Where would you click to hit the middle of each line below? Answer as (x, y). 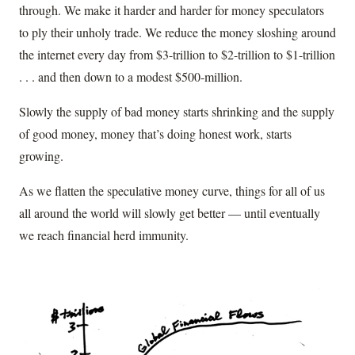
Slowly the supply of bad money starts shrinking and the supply (177, 112)
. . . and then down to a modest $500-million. (131, 77)
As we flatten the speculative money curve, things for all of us (172, 191)
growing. (41, 156)
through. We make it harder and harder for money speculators (172, 10)
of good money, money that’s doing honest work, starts (155, 134)
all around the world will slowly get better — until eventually (170, 213)
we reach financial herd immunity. (104, 235)
